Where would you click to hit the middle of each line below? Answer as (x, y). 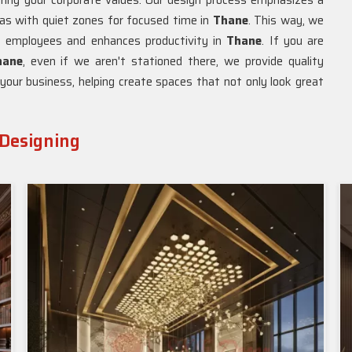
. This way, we (286, 20)
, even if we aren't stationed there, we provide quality (173, 61)
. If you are (293, 41)
